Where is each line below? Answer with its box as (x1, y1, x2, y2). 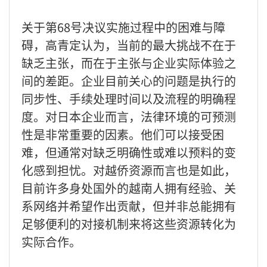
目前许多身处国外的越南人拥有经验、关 (21, 179, 236, 197)
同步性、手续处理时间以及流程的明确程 (21, 89, 236, 107)
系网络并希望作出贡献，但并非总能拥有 (21, 197, 236, 215)
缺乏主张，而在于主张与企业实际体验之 (21, 54, 236, 72)
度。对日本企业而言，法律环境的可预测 (21, 107, 236, 125)
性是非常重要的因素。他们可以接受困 (21, 125, 224, 143)
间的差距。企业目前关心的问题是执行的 (21, 72, 236, 89)
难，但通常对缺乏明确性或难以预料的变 (21, 143, 236, 161)
